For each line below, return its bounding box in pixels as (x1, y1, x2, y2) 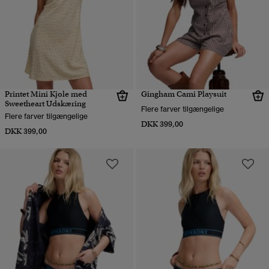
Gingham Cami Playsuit (141, 89, 226, 100)
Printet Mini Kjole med (5, 89, 87, 100)
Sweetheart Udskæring (5, 98, 86, 109)
